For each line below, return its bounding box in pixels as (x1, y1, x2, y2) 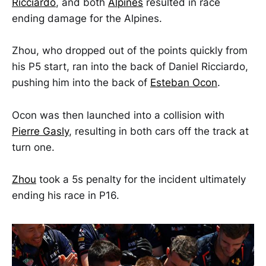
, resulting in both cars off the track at (69, 125, 249, 137)
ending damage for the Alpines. (12, 12, 162, 25)
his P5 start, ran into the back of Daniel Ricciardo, (12, 61, 248, 73)
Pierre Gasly (12, 125, 69, 137)
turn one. (12, 141, 55, 153)
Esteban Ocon (150, 77, 217, 89)
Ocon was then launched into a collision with (12, 109, 224, 121)
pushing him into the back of (12, 77, 150, 89)
